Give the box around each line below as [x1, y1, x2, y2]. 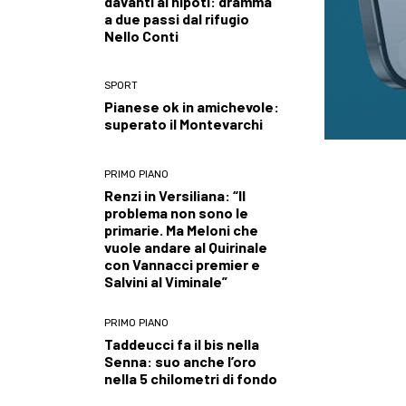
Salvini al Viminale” [104, 272, 227, 290]
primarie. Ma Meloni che [104, 220, 258, 238]
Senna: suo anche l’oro [104, 352, 256, 370]
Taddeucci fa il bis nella [104, 334, 259, 353]
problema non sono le [104, 203, 248, 221]
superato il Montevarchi [104, 115, 263, 132]
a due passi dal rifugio [104, 9, 249, 27]
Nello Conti [104, 26, 179, 44]
